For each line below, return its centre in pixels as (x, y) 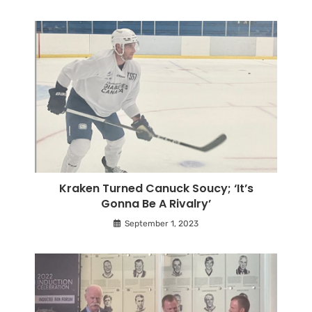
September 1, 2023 (162, 223)
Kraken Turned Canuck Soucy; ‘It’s (156, 188)
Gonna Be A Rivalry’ (156, 203)
